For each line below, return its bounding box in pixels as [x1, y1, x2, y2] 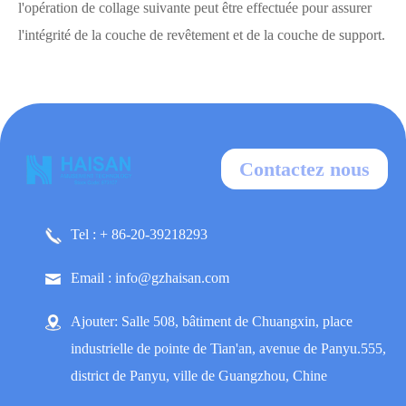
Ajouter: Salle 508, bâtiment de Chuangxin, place [71, 314, 353, 329]
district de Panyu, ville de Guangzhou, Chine [71, 368, 327, 383]
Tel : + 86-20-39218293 [71, 227, 208, 242]
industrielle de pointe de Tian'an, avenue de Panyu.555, [71, 341, 386, 356]
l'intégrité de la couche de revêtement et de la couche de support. [18, 27, 385, 43]
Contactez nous [239, 158, 370, 180]
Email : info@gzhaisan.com [71, 270, 229, 285]
